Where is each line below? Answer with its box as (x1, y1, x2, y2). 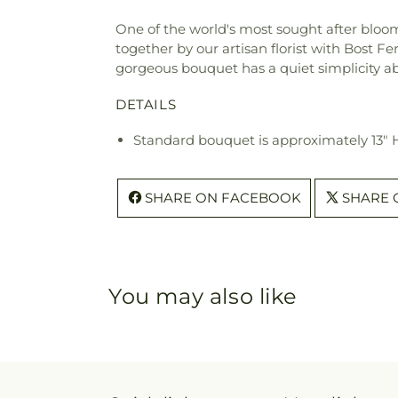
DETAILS (115, 96, 177, 114)
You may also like (108, 283, 298, 310)
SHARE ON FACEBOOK (145, 189, 301, 207)
